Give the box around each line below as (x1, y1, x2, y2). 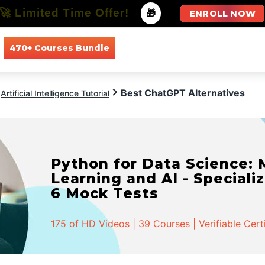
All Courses (127, 42, 172, 53)
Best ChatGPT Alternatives (121, 87, 245, 99)
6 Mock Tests (51, 185, 159, 202)
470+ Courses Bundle (9, 42, 109, 53)
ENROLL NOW (189, 8, 256, 19)
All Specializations (189, 42, 262, 53)
